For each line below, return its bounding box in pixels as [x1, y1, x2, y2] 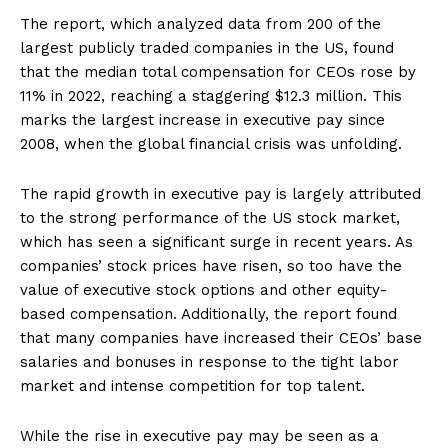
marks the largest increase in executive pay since [20, 110, 385, 129]
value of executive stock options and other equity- [20, 280, 387, 299]
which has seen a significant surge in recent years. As [20, 232, 413, 251]
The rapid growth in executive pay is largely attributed [20, 184, 421, 203]
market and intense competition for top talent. [20, 376, 365, 395]
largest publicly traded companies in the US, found [20, 38, 394, 57]
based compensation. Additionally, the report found [20, 304, 397, 323]
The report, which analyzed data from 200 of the [20, 14, 381, 33]
